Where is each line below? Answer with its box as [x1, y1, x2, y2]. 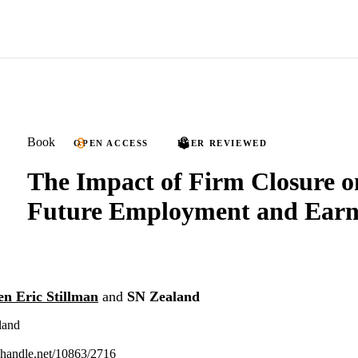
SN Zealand [127, 288, 200, 304]
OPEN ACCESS [74, 138, 149, 148]
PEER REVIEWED [177, 138, 268, 148]
